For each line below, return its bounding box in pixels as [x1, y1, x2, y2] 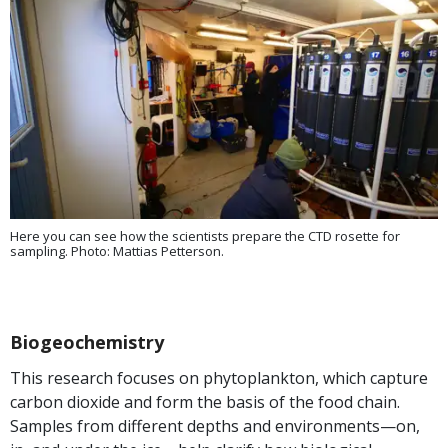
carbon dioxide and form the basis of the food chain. [10, 390, 400, 413]
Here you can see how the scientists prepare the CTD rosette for [10, 226, 400, 245]
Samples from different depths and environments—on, [10, 414, 420, 437]
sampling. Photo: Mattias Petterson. [10, 241, 224, 260]
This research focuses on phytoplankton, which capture [10, 366, 428, 389]
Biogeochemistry [10, 329, 164, 354]
